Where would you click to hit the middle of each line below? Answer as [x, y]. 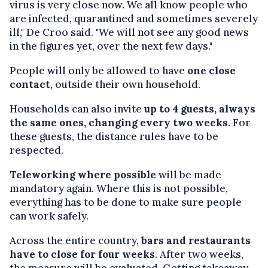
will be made [189, 174]
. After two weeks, [199, 254]
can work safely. [49, 216]
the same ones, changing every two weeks [119, 122]
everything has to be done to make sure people [126, 202]
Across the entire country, [75, 240]
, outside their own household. [125, 84]
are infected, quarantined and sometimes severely [134, 18]
